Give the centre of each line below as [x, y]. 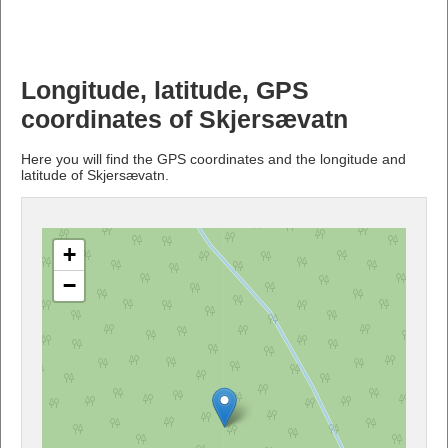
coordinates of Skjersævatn [184, 119]
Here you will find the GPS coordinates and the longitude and [213, 158]
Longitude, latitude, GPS [165, 90]
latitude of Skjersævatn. [95, 174]
